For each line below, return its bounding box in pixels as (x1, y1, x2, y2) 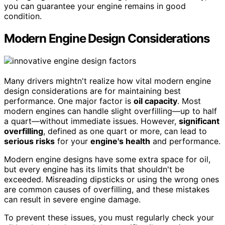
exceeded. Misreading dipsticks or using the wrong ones (4, 174, 219, 185)
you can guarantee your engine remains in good (4, 1, 186, 12)
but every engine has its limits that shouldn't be (4, 164, 184, 175)
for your (55, 136, 90, 147)
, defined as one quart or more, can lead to (43, 126, 207, 137)
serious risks (4, 136, 55, 147)
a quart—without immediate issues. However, (4, 116, 179, 127)
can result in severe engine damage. (4, 194, 141, 205)
